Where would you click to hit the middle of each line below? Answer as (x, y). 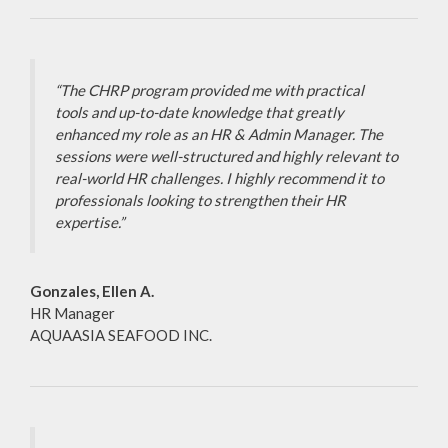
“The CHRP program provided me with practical (209, 90)
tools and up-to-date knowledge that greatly (199, 112)
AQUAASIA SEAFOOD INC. (121, 335)
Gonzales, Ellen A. (92, 291)
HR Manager (72, 313)
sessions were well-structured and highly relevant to (226, 156)
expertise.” (89, 222)
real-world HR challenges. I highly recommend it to (219, 178)
